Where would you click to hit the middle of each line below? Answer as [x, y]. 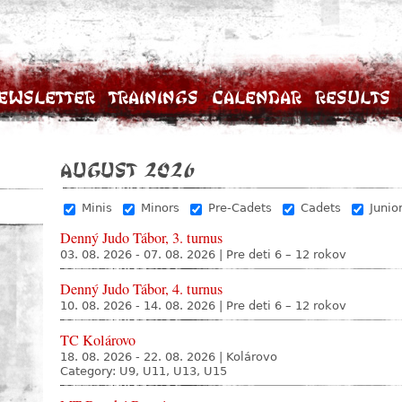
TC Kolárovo [98, 340]
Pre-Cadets [240, 208]
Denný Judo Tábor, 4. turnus [141, 289]
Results [353, 97]
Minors [160, 208]
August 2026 [127, 170]
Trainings [153, 97]
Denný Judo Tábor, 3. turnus [141, 238]
